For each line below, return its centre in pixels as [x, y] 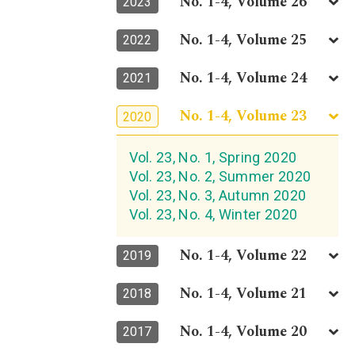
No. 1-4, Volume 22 [244, 256]
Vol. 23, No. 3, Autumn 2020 [218, 196]
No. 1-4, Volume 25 [244, 40]
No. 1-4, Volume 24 [244, 78]
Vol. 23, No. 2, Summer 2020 [220, 177]
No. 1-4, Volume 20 [244, 332]
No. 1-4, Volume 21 [244, 294]
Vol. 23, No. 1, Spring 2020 [213, 158]
